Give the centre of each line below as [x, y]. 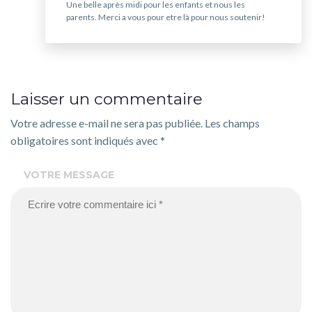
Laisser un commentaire [107, 99]
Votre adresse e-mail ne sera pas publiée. [107, 123]
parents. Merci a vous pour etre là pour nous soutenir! [166, 17]
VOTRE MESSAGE [69, 175]
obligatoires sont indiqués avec [85, 141]
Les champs [232, 123]
